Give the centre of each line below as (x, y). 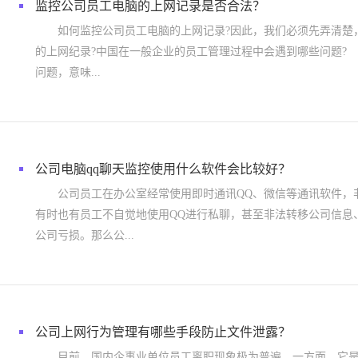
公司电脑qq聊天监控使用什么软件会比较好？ (163, 169)
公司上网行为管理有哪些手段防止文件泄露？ (163, 332)
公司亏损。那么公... (85, 235)
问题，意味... (68, 72)
